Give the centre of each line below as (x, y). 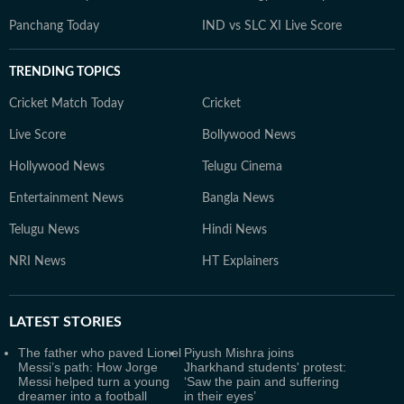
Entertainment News (66, 198)
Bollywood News (249, 135)
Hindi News (234, 230)
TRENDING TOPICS (65, 72)
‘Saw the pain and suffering (262, 381)
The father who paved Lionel (100, 352)
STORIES (91, 321)
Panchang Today (54, 26)
